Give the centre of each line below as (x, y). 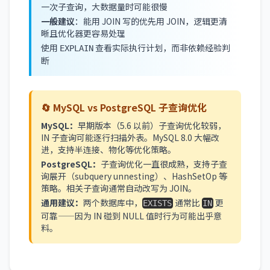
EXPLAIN (77, 48)
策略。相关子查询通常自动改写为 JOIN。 (119, 188)
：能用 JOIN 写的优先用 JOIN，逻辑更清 (151, 21)
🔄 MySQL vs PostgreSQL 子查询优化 (124, 107)
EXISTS (158, 203)
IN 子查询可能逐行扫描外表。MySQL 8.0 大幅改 (130, 137)
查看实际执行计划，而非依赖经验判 (162, 48)
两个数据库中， (113, 202)
